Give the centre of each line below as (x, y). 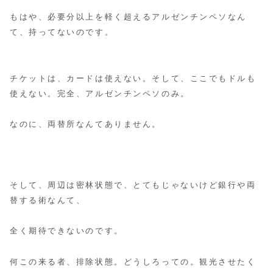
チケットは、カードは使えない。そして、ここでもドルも (133, 78)
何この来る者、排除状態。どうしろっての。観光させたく (133, 262)
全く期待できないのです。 (67, 231)
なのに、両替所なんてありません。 (86, 124)
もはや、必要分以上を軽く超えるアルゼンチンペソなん (128, 17)
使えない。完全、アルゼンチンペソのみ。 (100, 94)
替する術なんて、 (48, 201)
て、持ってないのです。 (62, 33)
